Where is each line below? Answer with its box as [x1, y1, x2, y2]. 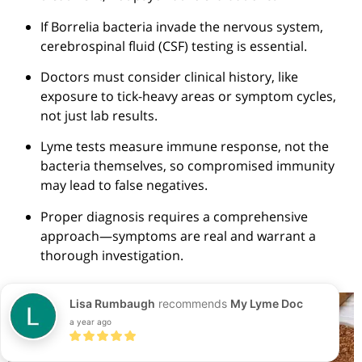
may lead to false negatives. [40, 176, 208, 195]
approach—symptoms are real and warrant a [40, 226, 316, 245]
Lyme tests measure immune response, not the [40, 137, 329, 156]
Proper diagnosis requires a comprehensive [40, 207, 308, 225]
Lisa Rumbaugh [69, 297, 155, 311]
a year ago [69, 316, 112, 326]
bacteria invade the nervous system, [99, 17, 323, 36]
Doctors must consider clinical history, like [40, 67, 298, 86]
